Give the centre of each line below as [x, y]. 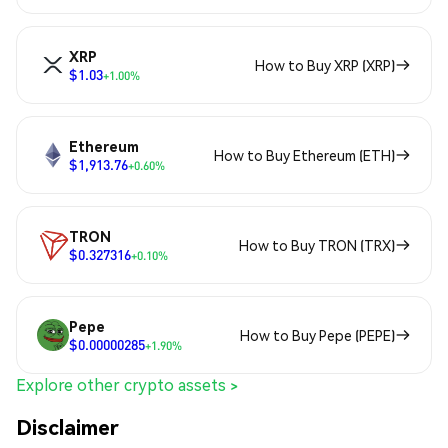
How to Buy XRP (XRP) [325, 65]
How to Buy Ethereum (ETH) [304, 155]
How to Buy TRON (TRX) [317, 245]
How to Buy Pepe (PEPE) [317, 335]
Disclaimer [67, 426]
